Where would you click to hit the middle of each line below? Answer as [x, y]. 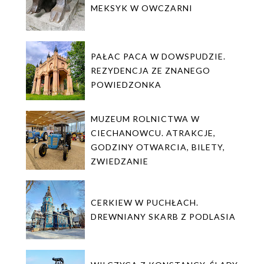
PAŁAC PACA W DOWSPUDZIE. [158, 57]
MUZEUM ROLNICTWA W [145, 119]
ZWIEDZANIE [120, 161]
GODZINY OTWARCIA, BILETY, [158, 147]
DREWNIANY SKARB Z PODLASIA [163, 217]
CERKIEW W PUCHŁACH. [145, 203]
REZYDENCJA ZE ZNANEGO [151, 71]
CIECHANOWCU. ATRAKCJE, [153, 133]
